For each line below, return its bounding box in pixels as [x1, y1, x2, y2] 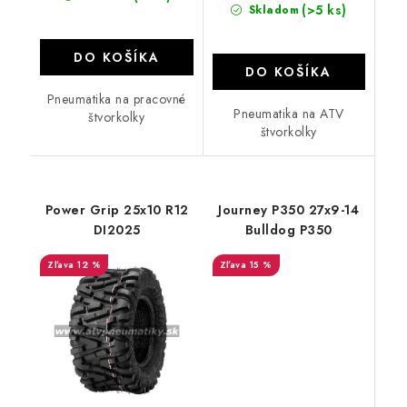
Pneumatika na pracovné [46, 89, 186, 108]
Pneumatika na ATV [233, 104, 344, 123]
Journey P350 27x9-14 [218, 200, 360, 219]
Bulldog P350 [244, 220, 333, 239]
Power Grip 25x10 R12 [45, 200, 189, 219]
